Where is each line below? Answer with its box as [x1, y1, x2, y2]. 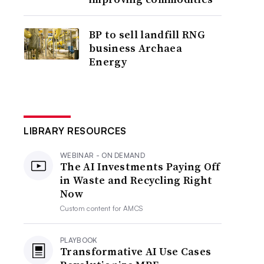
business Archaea [89, 41, 182, 55]
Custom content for [60, 204, 124, 213]
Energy [89, 54, 127, 69]
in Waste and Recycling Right [60, 173, 213, 187]
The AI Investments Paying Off [60, 159, 220, 174]
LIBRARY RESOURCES [24, 125, 127, 137]
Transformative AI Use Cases [60, 244, 212, 259]
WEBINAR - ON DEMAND [60, 151, 146, 160]
